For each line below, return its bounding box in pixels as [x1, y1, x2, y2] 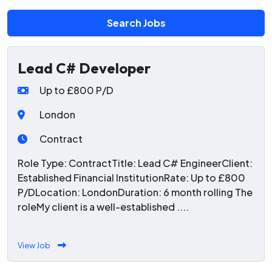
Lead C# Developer [18, 59, 151, 78]
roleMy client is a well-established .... [18, 200, 189, 214]
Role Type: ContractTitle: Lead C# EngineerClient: [18, 157, 253, 170]
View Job [18, 240, 50, 251]
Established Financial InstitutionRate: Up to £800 [18, 171, 245, 185]
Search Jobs [106, 16, 166, 29]
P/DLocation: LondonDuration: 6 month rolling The [18, 186, 253, 199]
